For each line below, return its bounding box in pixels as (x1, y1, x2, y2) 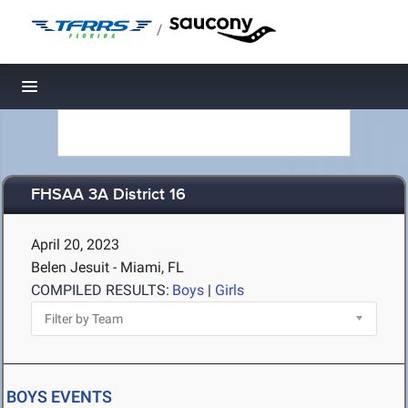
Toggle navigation (30, 82, 153, 101)
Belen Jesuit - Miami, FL (31, 259, 184, 276)
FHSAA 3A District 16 (31, 185, 186, 206)
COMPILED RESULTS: (31, 281, 169, 299)
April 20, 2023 (31, 236, 119, 253)
